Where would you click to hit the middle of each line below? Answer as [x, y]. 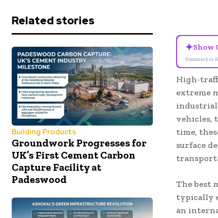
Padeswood [39, 180]
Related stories [53, 20]
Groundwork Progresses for [79, 143]
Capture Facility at [56, 167]
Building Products [44, 132]
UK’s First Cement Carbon [73, 155]
